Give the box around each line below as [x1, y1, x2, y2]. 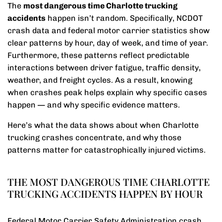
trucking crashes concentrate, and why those [7, 133, 181, 142]
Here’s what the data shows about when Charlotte [7, 120, 199, 130]
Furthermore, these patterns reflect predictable [7, 51, 189, 60]
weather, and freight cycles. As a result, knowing [7, 75, 192, 85]
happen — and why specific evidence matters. [7, 100, 180, 110]
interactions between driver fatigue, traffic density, [7, 63, 201, 72]
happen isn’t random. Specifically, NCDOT [46, 13, 203, 23]
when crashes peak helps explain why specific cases [7, 88, 207, 97]
